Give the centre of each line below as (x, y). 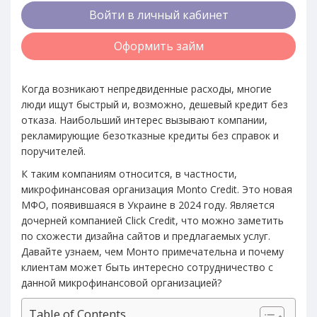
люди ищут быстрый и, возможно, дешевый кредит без (155, 104)
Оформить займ (158, 46)
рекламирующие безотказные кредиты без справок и (150, 135)
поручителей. (53, 151)
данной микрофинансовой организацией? (121, 282)
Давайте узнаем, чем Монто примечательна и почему (152, 251)
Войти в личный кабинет (158, 15)
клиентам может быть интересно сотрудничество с (147, 267)
